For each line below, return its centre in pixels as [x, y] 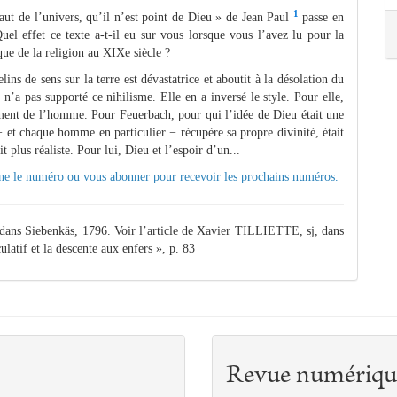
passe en [321, 18]
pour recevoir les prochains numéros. [246, 177]
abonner [132, 177]
